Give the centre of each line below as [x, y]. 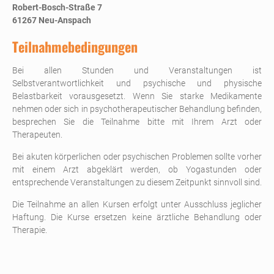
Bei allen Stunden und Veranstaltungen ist [137, 70]
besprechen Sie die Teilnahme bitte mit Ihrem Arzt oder [137, 121]
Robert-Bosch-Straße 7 [57, 7]
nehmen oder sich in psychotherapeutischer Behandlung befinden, [137, 109]
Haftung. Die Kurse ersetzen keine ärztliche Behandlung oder [137, 217]
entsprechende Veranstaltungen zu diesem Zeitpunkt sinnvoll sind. [137, 182]
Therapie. [30, 230]
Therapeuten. [37, 134]
